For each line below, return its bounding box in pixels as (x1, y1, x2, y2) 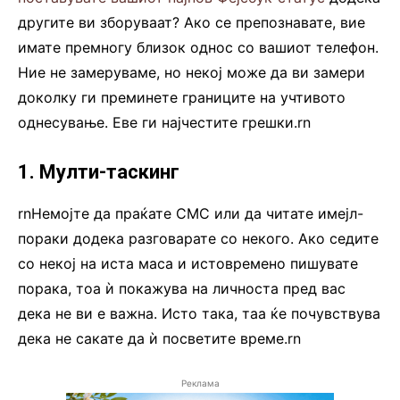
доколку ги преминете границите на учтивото (18, 87, 346, 106)
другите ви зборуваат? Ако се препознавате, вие (18, 12, 365, 31)
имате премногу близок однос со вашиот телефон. (18, 37, 379, 56)
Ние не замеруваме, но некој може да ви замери (18, 62, 365, 81)
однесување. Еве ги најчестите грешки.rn (18, 112, 311, 131)
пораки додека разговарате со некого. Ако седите (18, 229, 379, 247)
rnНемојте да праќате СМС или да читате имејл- (18, 204, 363, 222)
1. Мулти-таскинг (18, 160, 179, 183)
